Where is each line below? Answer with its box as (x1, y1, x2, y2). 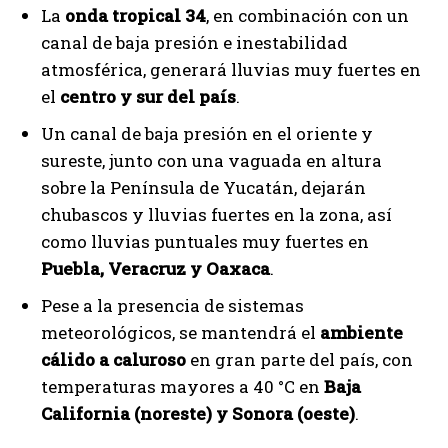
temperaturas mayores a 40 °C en (41, 374, 324, 398)
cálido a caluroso (41, 347, 186, 371)
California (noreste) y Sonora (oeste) (41, 401, 355, 425)
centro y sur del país (60, 84, 236, 108)
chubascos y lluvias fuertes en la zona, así (41, 202, 392, 226)
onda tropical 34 (65, 3, 206, 27)
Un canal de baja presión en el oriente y (41, 121, 373, 145)
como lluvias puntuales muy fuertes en (41, 229, 369, 253)
